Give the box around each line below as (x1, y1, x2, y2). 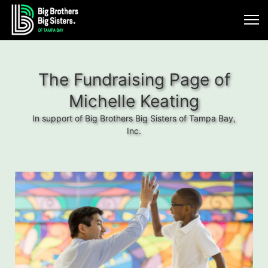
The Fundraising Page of (38, 69, 230, 90)
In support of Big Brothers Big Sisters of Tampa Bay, (32, 113, 236, 123)
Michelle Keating (69, 91, 199, 111)
